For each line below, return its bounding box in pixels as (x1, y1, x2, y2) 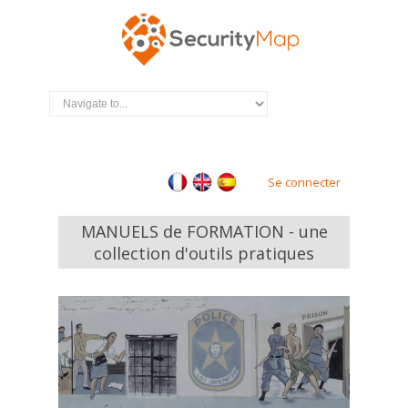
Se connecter (268, 174, 341, 190)
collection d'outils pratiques (94, 242, 314, 264)
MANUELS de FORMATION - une (80, 220, 328, 242)
